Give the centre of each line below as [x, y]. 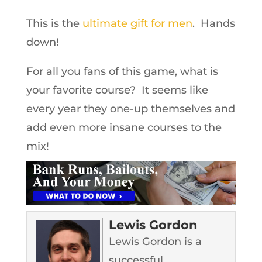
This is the [54, 23]
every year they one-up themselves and [130, 109]
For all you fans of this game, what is [122, 71]
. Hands [213, 23]
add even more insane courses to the [124, 127]
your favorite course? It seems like [117, 90]
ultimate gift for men [137, 23]
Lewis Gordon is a [155, 241]
